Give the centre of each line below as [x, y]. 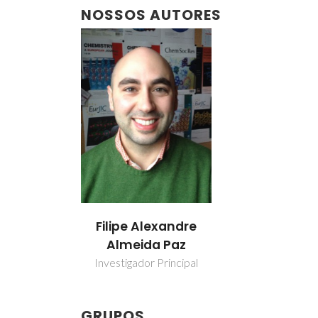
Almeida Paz [147, 245]
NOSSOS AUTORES [151, 15]
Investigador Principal [147, 262]
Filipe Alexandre [147, 226]
